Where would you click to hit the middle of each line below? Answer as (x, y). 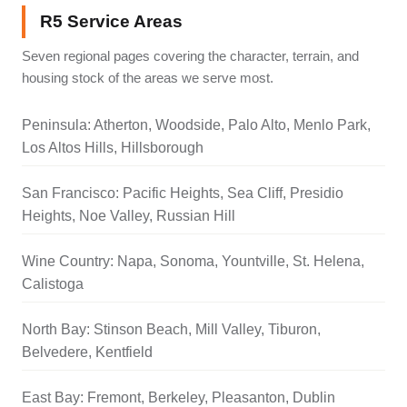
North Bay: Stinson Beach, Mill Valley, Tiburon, (171, 329)
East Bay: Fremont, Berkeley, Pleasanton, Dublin (179, 397)
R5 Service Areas (111, 21)
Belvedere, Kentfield (87, 352)
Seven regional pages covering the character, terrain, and (190, 55)
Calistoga (53, 283)
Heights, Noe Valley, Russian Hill (129, 215)
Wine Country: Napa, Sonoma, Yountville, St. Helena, (193, 261)
